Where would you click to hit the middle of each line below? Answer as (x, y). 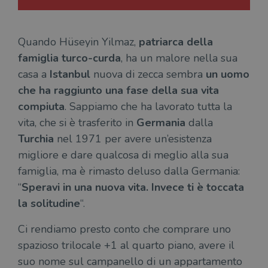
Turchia (36, 139)
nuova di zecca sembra (148, 74)
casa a (34, 74)
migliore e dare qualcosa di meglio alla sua (123, 155)
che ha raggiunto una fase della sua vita (118, 91)
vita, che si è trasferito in (77, 123)
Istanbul (70, 74)
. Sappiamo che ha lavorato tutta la (148, 107)
